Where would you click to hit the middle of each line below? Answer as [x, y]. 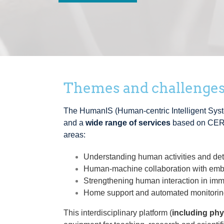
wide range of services [128, 123]
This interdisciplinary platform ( [118, 213]
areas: [74, 135]
